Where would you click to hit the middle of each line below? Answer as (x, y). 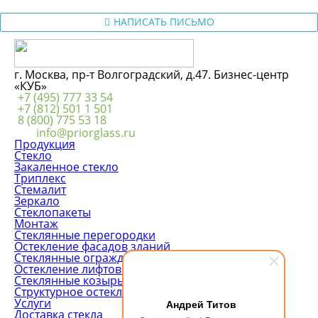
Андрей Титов (201, 304)
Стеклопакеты (53, 212)
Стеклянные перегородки (85, 235)
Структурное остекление (82, 291)
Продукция (45, 144)
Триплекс (40, 178)
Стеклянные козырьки (75, 280)
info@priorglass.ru (86, 132)
